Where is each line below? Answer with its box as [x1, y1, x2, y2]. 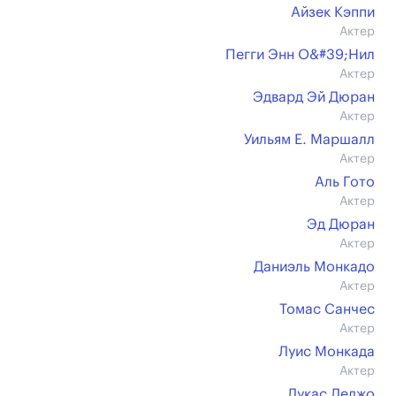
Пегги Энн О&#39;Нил [225, 48, 375, 62]
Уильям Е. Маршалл [244, 133, 375, 147]
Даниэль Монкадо [254, 260, 375, 274]
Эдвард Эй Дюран [253, 90, 375, 104]
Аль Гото [315, 175, 375, 189]
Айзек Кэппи [291, 5, 375, 19]
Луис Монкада [278, 345, 375, 359]
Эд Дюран [307, 217, 375, 232]
